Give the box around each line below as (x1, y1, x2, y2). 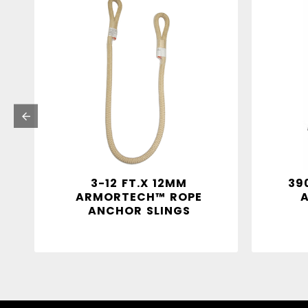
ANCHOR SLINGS (87, 202, 190, 219)
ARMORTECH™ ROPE (76, 188, 202, 205)
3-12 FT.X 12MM (91, 175, 187, 191)
